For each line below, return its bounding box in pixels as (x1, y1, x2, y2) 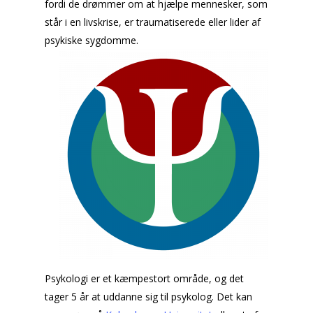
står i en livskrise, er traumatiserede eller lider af (45, 15, 261, 29)
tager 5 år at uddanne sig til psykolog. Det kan (45, 290, 252, 303)
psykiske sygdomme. (45, 34, 138, 47)
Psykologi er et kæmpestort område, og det (45, 272, 244, 285)
